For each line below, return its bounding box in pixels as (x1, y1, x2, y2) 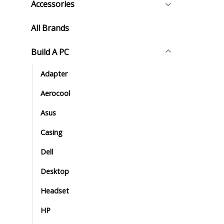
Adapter (40, 68, 67, 78)
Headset (40, 185, 69, 195)
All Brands (31, 22, 69, 33)
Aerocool (40, 88, 70, 98)
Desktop (40, 166, 69, 176)
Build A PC (31, 46, 69, 57)
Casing (40, 127, 62, 137)
